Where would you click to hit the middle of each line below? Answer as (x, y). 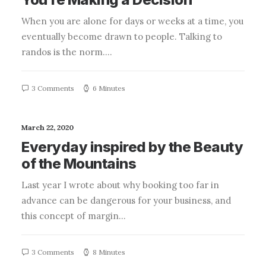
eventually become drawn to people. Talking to (122, 37)
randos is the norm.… (67, 52)
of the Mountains (79, 164)
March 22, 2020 (47, 127)
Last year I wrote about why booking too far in (120, 185)
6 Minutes (109, 88)
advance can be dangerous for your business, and (126, 200)
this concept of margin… (74, 216)
